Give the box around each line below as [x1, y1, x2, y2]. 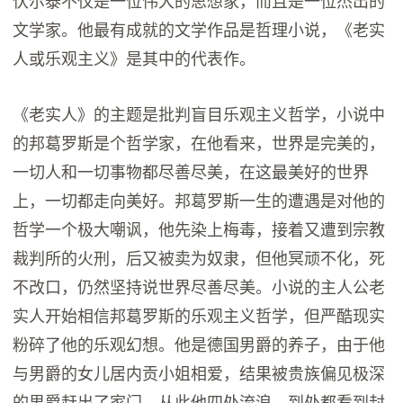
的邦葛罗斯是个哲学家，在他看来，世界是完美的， [13, 130, 386, 155]
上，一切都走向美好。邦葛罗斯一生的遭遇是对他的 [13, 188, 386, 212]
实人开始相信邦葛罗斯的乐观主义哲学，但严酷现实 [13, 303, 386, 327]
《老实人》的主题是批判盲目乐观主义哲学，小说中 [13, 102, 386, 126]
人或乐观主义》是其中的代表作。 [13, 46, 256, 70]
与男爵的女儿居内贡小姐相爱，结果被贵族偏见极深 [13, 361, 386, 385]
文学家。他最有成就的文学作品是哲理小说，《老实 [13, 17, 386, 41]
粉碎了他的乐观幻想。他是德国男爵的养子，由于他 [13, 332, 386, 356]
